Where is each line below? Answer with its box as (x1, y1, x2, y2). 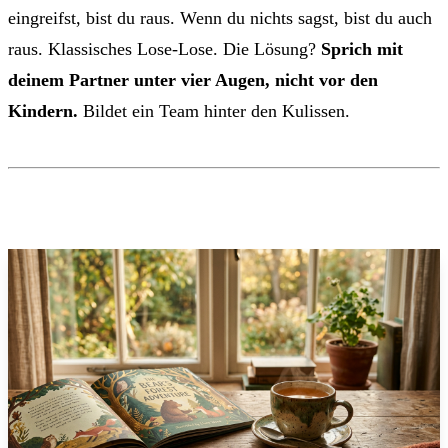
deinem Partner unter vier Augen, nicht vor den (8, 69, 378, 90)
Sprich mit (321, 38, 403, 59)
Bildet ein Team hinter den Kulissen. (78, 100, 350, 121)
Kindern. (8, 100, 78, 121)
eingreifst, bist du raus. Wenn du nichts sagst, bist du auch (8, 7, 432, 28)
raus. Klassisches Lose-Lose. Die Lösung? (8, 38, 321, 59)
